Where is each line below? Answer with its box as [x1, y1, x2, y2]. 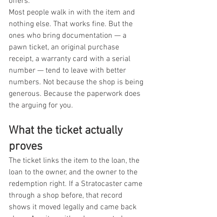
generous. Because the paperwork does [9, 89, 142, 99]
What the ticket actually [9, 124, 125, 138]
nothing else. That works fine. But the [9, 19, 135, 29]
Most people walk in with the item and [9, 7, 137, 17]
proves [9, 139, 43, 154]
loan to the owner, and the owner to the [9, 167, 139, 177]
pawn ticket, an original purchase [9, 42, 121, 52]
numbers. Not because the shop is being [9, 77, 145, 87]
